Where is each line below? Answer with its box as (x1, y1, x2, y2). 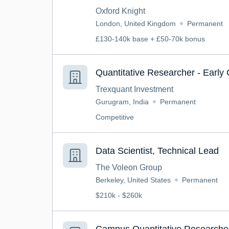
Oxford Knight (96, 7, 145, 15)
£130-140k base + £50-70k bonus (96, 35, 205, 43)
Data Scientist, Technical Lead (96, 146, 219, 156)
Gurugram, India (96, 98, 149, 106)
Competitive (96, 113, 134, 121)
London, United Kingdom (96, 19, 176, 28)
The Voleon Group (96, 163, 162, 172)
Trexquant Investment (96, 85, 173, 94)
